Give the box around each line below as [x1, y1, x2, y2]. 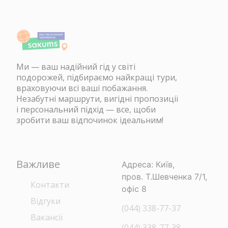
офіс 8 [122, 184, 147, 194]
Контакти [31, 179, 69, 191]
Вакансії [31, 212, 63, 223]
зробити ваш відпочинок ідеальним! [16, 115, 163, 126]
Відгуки [31, 195, 61, 207]
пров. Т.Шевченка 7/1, [122, 172, 207, 182]
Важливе [16, 157, 60, 172]
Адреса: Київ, [122, 159, 175, 170]
